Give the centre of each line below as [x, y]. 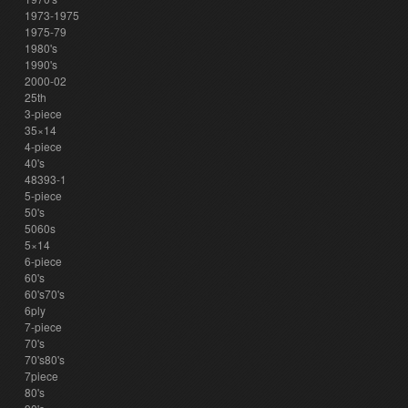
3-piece [43, 113]
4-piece [43, 146]
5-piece [43, 195]
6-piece [43, 261]
